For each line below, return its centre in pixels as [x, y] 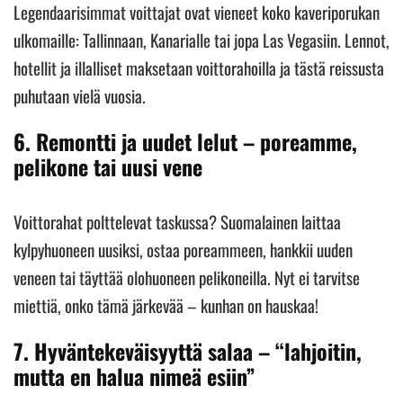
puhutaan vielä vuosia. [80, 96]
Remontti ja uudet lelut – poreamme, [197, 142]
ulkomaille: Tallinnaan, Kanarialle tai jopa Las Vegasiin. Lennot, [201, 40]
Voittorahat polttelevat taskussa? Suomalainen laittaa [177, 222]
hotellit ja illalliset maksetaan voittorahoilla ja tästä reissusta [199, 68]
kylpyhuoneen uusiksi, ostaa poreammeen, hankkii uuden [183, 250]
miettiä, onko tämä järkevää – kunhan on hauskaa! [166, 305]
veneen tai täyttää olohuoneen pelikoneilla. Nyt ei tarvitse [187, 278]
